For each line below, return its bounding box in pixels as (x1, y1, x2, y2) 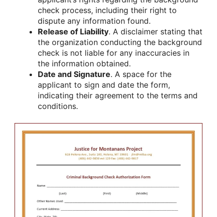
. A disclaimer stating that (108, 27, 202, 37)
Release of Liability (38, 27, 108, 37)
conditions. (38, 101, 78, 111)
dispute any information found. (38, 16, 151, 26)
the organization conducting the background (38, 37, 202, 47)
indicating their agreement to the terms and (38, 91, 198, 101)
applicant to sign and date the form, (38, 80, 170, 90)
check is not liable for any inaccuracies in (38, 48, 189, 58)
